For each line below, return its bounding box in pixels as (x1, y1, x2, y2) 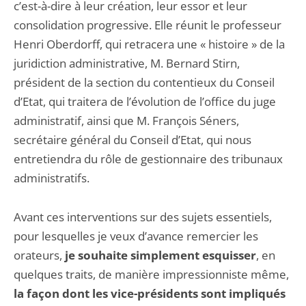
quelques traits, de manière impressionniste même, (14, 266, 289, 282)
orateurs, (14, 247, 65, 263)
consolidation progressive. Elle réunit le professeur (14, 17, 281, 33)
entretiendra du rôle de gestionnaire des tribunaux (14, 151, 283, 167)
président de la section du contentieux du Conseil (14, 74, 275, 90)
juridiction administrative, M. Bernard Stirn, (14, 55, 240, 71)
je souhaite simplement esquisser (65, 247, 256, 263)
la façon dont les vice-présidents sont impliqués (14, 286, 286, 301)
